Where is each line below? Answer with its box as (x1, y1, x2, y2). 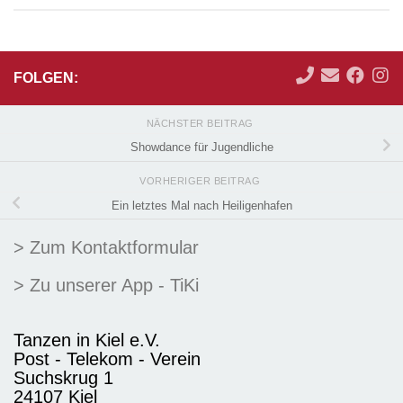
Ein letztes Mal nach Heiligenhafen (111, 198, 292, 212)
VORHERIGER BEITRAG (139, 175, 264, 187)
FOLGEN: (13, 69, 78, 85)
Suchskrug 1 (13, 368, 113, 389)
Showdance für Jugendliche (130, 140, 273, 155)
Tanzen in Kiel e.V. (13, 330, 160, 351)
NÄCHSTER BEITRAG (146, 118, 257, 130)
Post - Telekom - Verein (13, 349, 201, 370)
